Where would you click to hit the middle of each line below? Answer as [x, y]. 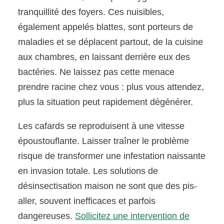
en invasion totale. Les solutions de [88, 171]
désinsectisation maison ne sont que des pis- [108, 186]
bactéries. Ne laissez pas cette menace [96, 72]
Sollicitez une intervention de [132, 216]
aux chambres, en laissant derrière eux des [104, 57]
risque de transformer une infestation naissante [112, 156]
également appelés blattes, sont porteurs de [106, 27]
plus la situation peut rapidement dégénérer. [106, 102]
